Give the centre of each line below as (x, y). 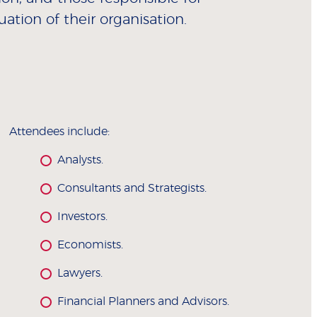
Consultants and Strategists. (132, 189)
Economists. (90, 245)
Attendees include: (59, 132)
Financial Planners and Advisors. (143, 302)
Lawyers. (80, 273)
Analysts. (80, 160)
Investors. (82, 217)
